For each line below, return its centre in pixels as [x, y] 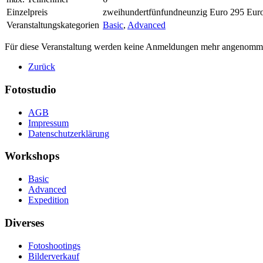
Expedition [48, 200]
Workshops [32, 156]
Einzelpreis [27, 12]
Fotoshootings [54, 245]
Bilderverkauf [54, 256]
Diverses [24, 222]
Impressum [48, 123]
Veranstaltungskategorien [53, 25]
